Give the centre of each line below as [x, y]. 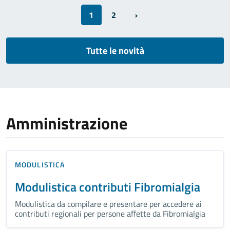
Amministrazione [67, 123]
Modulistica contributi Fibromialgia [108, 187]
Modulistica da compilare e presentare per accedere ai [108, 204]
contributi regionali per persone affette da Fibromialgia [110, 213]
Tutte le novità [115, 50]
